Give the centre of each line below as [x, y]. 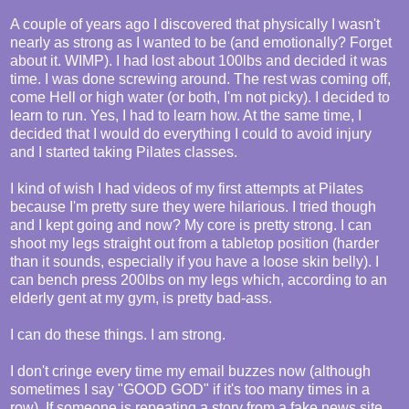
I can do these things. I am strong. [118, 335]
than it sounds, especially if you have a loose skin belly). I [194, 262]
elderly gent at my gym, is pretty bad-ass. [141, 299]
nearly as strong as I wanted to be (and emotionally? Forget [201, 43]
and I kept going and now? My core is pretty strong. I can [191, 225]
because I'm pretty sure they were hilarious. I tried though [193, 207]
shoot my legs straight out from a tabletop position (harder [194, 244]
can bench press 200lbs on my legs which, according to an [199, 280]
